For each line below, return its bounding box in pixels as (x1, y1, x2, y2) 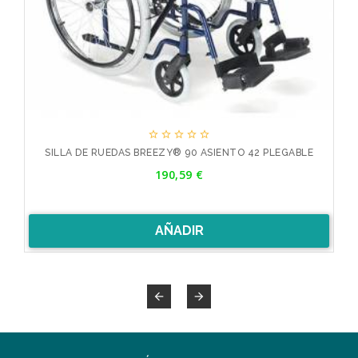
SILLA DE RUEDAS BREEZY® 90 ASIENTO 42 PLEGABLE (45, 147, 313, 159)
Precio (178, 159, 213, 173)
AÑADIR (154, 223, 204, 239)
